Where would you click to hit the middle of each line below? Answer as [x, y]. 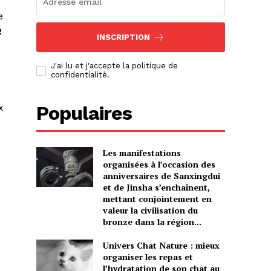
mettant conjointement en [157, 199]
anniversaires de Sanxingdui [161, 176]
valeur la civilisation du [150, 211]
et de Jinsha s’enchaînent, [156, 188]
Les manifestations [142, 153]
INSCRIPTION [124, 38]
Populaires [84, 113]
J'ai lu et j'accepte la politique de [115, 66]
